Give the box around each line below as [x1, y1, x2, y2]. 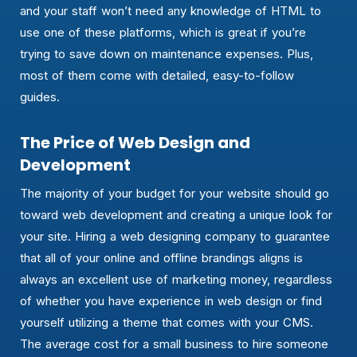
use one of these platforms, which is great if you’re [20, 25, 306, 41]
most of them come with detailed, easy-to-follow [20, 68, 294, 84]
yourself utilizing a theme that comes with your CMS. [20, 315, 313, 331]
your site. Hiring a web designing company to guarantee [20, 229, 330, 245]
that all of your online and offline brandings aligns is [20, 250, 303, 266]
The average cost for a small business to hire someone [20, 336, 328, 352]
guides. [20, 89, 60, 105]
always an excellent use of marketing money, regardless [20, 272, 332, 288]
